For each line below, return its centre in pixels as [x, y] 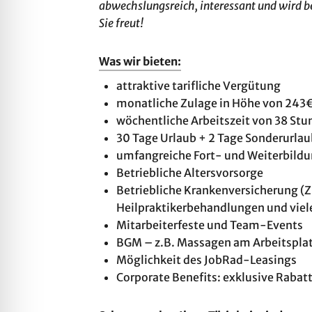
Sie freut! [121, 23]
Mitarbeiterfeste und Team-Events [210, 225]
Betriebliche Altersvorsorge [190, 173]
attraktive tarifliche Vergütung [198, 86]
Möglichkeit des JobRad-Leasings [206, 260]
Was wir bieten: [140, 61]
